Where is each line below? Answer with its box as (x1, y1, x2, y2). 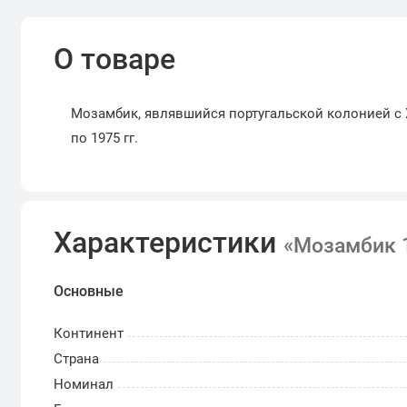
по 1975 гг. (70, 129, 138, 146)
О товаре (54, 42, 176, 77)
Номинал (54, 375, 114, 392)
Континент (54, 324, 124, 342)
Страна (54, 350, 100, 367)
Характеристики (54, 224, 284, 260)
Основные (54, 283, 124, 301)
